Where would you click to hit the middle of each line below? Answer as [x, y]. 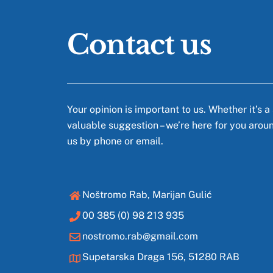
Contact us [139, 45]
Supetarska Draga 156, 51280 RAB [161, 257]
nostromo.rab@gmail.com [140, 236]
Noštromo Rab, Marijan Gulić [147, 194]
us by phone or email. [115, 141]
